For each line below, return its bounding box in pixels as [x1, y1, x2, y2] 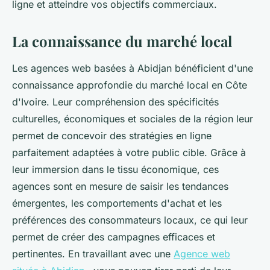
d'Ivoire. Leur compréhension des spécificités [12, 95, 219, 108]
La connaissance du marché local [12, 31, 236, 51]
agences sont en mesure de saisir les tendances [12, 180, 228, 192]
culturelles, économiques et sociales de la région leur [12, 112, 253, 125]
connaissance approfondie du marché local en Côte [12, 78, 247, 91]
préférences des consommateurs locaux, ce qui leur [12, 213, 248, 226]
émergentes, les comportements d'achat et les [12, 196, 222, 209]
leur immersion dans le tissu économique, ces [12, 163, 219, 175]
